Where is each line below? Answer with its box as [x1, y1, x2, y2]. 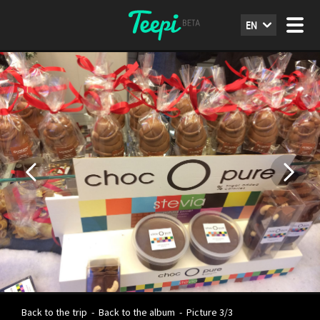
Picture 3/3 [184, 306, 233, 319]
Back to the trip [21, 306, 87, 319]
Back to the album [99, 306, 175, 319]
